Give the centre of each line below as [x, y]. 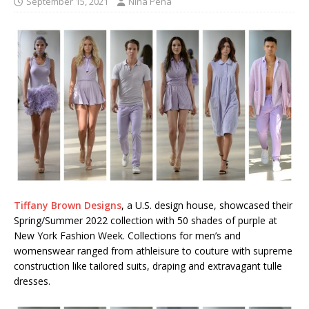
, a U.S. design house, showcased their [207, 206]
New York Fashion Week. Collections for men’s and [127, 236]
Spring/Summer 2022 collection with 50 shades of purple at [146, 221]
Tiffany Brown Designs [68, 206]
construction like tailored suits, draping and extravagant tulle [148, 266]
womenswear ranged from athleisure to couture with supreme [153, 251]
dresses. [33, 281]
